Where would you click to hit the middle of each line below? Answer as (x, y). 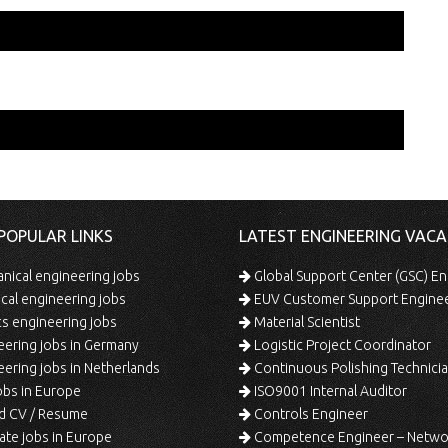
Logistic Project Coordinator (341, 344)
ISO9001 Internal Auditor (329, 390)
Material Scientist (305, 321)
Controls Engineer (309, 413)
